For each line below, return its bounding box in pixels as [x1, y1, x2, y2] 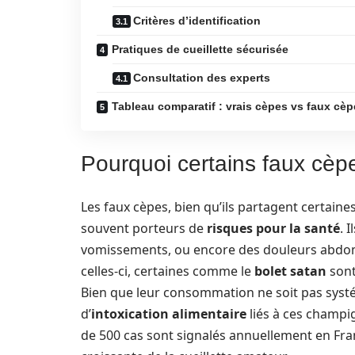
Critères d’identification [133, 14, 261, 27]
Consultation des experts [133, 71, 270, 84]
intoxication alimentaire [91, 305, 246, 323]
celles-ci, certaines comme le [81, 262, 254, 280]
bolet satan [254, 262, 326, 280]
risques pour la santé [207, 219, 340, 237]
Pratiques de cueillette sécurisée [112, 43, 288, 55]
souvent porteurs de [81, 219, 207, 237]
